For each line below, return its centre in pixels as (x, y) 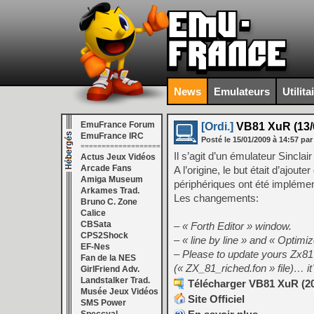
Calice (93, 213)
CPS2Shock (104, 235)
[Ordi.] (217, 127)
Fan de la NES (108, 258)
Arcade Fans (106, 168)
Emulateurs (242, 91)
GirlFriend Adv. (110, 269)
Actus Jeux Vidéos (118, 157)
